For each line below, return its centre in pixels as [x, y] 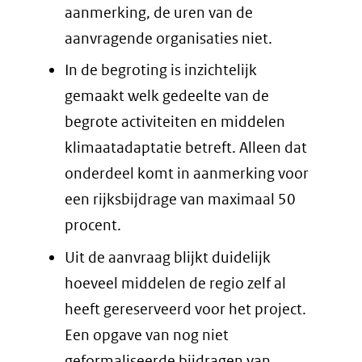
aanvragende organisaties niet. [168, 38]
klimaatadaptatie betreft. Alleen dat [186, 147]
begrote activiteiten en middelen [175, 122]
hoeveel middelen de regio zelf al [175, 283]
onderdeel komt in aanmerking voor [187, 173]
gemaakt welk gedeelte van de [167, 96]
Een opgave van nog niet [147, 335]
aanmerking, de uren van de [159, 12]
